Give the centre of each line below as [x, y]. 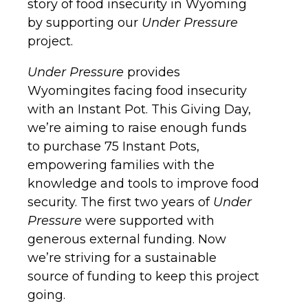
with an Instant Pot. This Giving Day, [139, 109]
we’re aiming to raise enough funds [137, 128]
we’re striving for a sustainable [122, 257]
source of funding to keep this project [143, 276]
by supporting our [85, 22]
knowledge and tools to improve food [143, 183]
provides [152, 72]
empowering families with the [121, 165]
